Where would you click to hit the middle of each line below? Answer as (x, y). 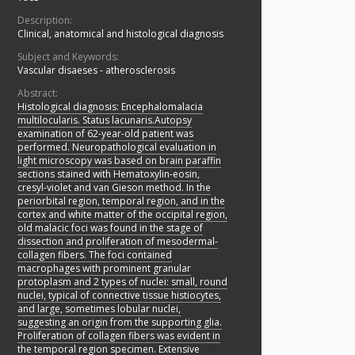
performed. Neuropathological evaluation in (117, 147)
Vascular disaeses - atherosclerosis (96, 71)
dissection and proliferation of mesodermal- (118, 242)
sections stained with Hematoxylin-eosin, (109, 174)
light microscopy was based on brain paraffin (119, 161)
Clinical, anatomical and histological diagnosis (120, 34)
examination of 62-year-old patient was (105, 134)
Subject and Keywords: (68, 57)
